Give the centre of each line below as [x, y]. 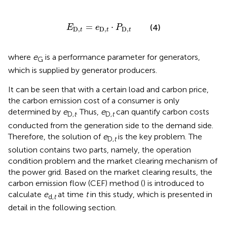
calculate [26, 194]
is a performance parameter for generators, [122, 57]
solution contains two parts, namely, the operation [100, 149]
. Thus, [88, 112]
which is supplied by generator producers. [83, 70]
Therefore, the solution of [55, 136]
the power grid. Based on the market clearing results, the [110, 172]
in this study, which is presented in [150, 194]
